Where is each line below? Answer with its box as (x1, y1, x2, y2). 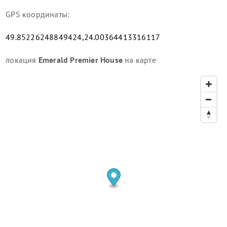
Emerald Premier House (38, 55, 123, 65)
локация (6, 55, 39, 65)
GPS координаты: (6, 9, 70, 20)
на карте (123, 55, 156, 65)
